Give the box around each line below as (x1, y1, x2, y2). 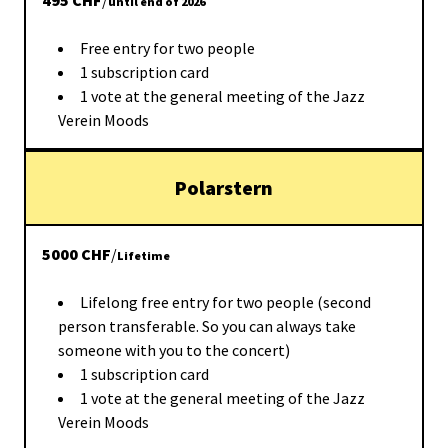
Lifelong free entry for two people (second (80, 292, 371, 312)
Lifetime (117, 248, 170, 263)
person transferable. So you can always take (58, 316, 356, 336)
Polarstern (175, 175, 273, 200)
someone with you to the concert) (58, 340, 290, 360)
